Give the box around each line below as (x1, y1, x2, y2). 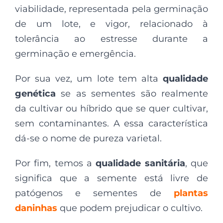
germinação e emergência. (15, 48, 136, 59)
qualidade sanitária (96, 158, 185, 169)
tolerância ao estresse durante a (15, 33, 208, 44)
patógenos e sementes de (15, 188, 174, 199)
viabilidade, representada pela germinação (15, 3, 208, 14)
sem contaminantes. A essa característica (15, 118, 208, 129)
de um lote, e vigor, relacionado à (15, 18, 208, 29)
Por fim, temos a (15, 158, 96, 169)
